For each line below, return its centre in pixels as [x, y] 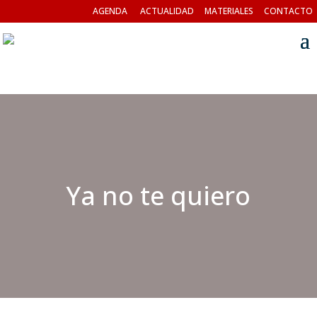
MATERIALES [229, 11]
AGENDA [110, 11]
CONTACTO [288, 11]
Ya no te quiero [158, 196]
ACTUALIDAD [167, 11]
